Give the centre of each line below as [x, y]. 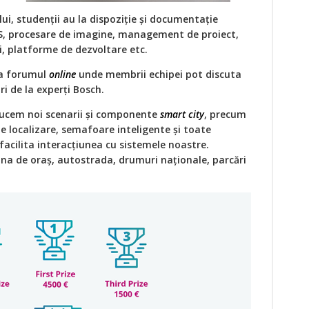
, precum [225, 114]
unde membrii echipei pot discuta [159, 74]
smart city [182, 114]
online [62, 74]
